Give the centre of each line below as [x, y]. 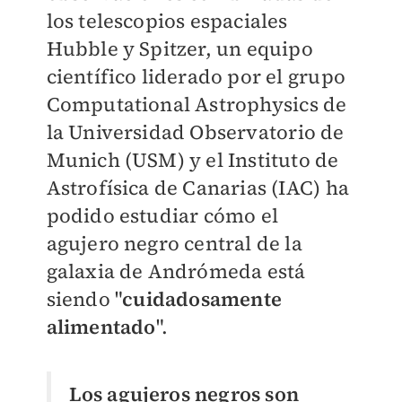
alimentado [101, 326]
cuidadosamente [202, 298]
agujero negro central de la [174, 243]
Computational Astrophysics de [197, 104]
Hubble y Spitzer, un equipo [179, 48]
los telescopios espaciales [167, 20]
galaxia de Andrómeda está [176, 271]
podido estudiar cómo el [162, 215]
